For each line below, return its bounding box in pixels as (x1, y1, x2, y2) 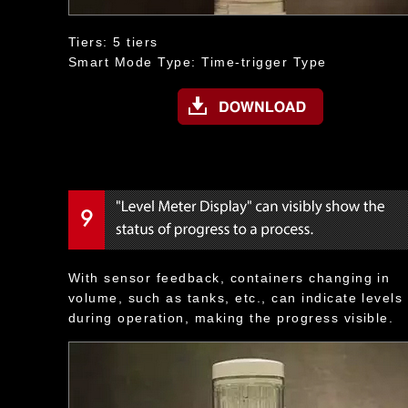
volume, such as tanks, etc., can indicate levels (68, 291, 403, 305)
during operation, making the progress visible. (68, 311, 394, 325)
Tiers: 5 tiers (68, 35, 158, 49)
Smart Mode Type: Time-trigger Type (68, 55, 327, 69)
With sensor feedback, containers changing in (68, 270, 391, 285)
